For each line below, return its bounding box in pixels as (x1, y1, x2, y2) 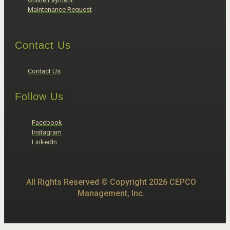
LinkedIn (32, 138, 57, 146)
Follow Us (15, 91, 64, 103)
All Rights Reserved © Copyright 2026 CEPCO (26, 177, 196, 187)
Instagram (32, 128, 62, 136)
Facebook (32, 118, 62, 126)
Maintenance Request (28, 5, 92, 13)
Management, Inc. (77, 188, 145, 198)
